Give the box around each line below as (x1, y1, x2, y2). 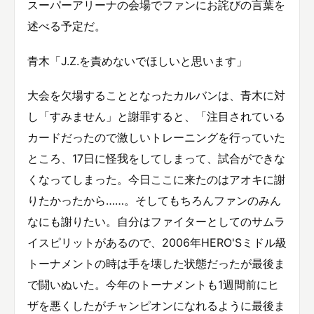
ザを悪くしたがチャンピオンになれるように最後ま (27, 298, 285, 313)
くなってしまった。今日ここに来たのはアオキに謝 (27, 172, 285, 186)
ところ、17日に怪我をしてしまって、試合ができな (27, 151, 285, 165)
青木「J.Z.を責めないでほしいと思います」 (27, 53, 247, 68)
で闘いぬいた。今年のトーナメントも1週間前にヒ (27, 277, 279, 292)
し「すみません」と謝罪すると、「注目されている (27, 109, 285, 123)
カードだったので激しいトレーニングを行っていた (27, 130, 285, 144)
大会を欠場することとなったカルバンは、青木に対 (27, 88, 285, 102)
